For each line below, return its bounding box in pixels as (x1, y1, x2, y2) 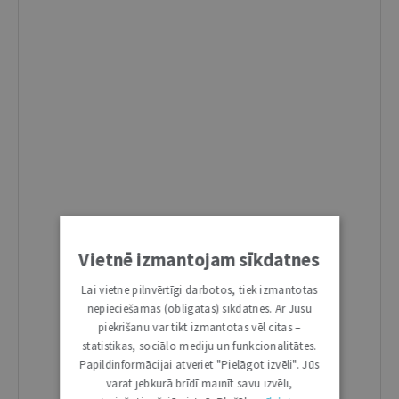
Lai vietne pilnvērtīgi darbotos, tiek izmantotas (81, 282, 318, 297)
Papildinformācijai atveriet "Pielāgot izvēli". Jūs (79, 357, 320, 372)
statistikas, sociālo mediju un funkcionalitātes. (82, 338, 317, 354)
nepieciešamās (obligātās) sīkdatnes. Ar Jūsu (86, 301, 313, 316)
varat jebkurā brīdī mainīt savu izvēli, (106, 376, 293, 391)
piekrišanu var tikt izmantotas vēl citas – (98, 320, 301, 335)
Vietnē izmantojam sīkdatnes (78, 248, 321, 272)
